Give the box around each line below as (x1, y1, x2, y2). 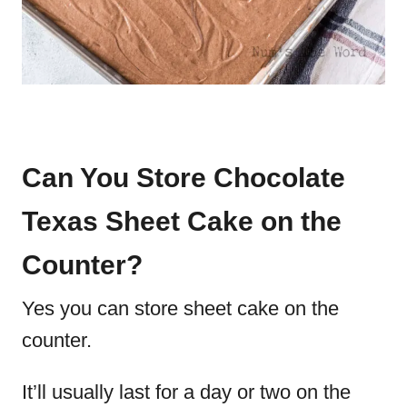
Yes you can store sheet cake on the (22, 297, 339, 320)
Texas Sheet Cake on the (22, 206, 342, 236)
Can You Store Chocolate (22, 163, 345, 193)
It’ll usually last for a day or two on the (22, 381, 351, 403)
